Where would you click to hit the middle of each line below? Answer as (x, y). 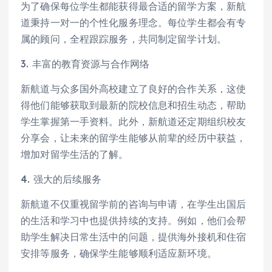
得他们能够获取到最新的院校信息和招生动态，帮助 (134, 105)
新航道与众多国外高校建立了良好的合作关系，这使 (134, 88)
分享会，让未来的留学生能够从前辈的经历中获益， (134, 138)
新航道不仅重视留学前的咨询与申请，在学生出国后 (134, 204)
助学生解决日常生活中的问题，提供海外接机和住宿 (134, 236)
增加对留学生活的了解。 (75, 154)
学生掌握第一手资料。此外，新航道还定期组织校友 (134, 121)
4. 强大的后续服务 (61, 179)
